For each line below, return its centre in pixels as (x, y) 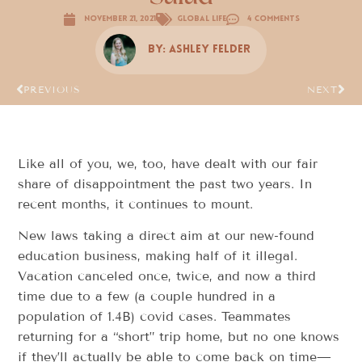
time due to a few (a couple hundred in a (147, 296)
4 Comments (273, 19)
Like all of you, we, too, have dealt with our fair (168, 163)
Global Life (201, 19)
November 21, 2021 (120, 19)
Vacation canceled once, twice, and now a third (167, 276)
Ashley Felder (210, 50)
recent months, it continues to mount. (136, 204)
